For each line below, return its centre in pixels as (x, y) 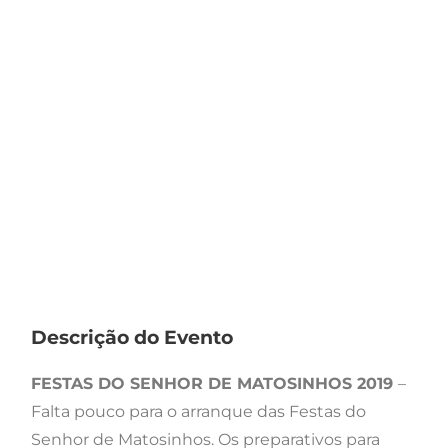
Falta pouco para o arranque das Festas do (198, 412)
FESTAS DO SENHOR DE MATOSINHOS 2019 (214, 384)
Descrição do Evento (132, 337)
